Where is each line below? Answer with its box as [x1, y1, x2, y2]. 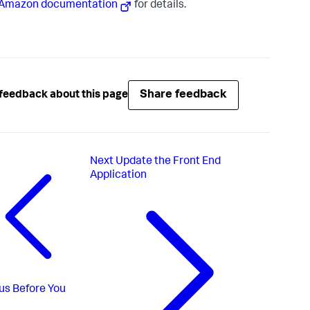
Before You [12, 284, 66, 296]
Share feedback [140, 89, 227, 102]
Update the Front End [116, 156, 221, 168]
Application [90, 170, 147, 182]
